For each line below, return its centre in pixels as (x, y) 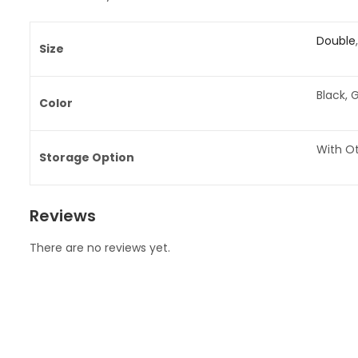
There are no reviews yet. (99, 248)
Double (336, 40)
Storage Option (86, 157)
